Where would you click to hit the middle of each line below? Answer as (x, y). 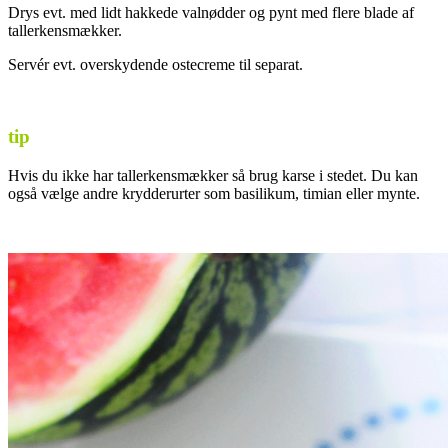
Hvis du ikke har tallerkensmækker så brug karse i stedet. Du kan (213, 175)
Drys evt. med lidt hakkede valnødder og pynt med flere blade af (211, 12)
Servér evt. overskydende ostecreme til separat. (155, 64)
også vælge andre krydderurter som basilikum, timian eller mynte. (214, 193)
